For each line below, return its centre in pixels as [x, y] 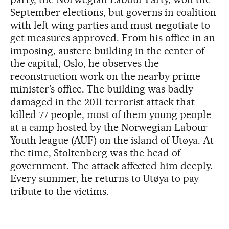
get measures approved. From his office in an [113, 38]
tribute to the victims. [60, 191]
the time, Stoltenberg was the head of [96, 153]
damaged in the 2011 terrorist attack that [103, 101]
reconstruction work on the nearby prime [106, 76]
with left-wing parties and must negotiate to [110, 25]
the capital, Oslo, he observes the [85, 63]
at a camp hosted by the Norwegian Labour [109, 127]
